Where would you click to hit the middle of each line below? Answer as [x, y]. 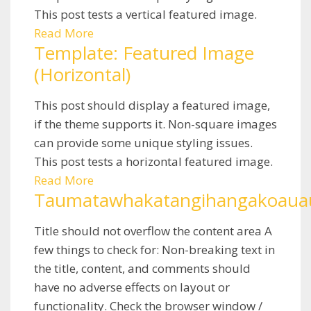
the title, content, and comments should [142, 268]
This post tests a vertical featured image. [145, 14]
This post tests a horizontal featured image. [153, 161]
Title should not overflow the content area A [153, 230]
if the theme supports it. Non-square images [155, 124]
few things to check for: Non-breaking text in [154, 249]
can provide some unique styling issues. [143, 142]
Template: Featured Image [144, 52]
